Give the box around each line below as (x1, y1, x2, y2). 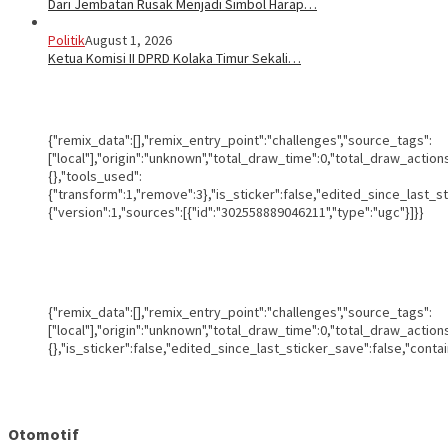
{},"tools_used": (48, 167, 142, 186)
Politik (48, 31, 85, 50)
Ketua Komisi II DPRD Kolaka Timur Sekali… (48, 49, 301, 68)
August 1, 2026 (85, 31, 172, 50)
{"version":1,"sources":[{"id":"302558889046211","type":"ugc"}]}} (48, 203, 424, 222)
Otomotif (8, 423, 79, 444)
